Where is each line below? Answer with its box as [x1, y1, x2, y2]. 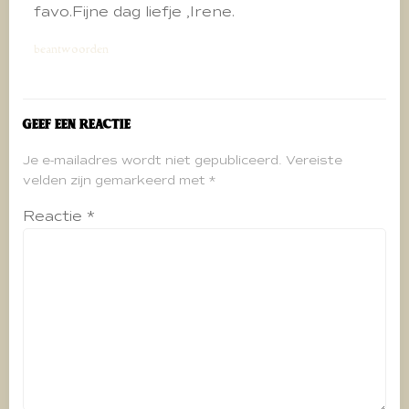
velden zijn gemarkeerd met [23, 173, 209, 189]
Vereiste [286, 152, 342, 169]
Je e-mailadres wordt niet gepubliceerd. [23, 152, 282, 169]
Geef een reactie [23, 115, 131, 134]
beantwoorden [34, 41, 109, 58]
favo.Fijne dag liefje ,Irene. [34, 3, 235, 22]
